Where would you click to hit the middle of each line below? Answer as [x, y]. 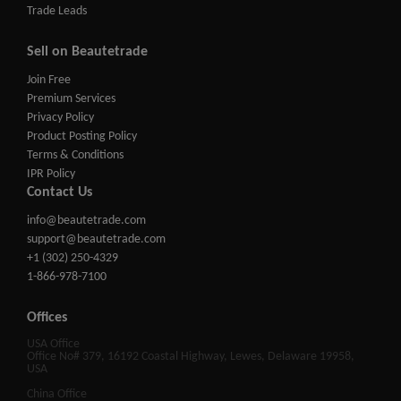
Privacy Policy [60, 118]
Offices [47, 318]
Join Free [49, 81]
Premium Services [71, 99]
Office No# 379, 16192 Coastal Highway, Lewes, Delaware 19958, [191, 357]
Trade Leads [57, 12]
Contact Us [60, 193]
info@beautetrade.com [86, 221]
